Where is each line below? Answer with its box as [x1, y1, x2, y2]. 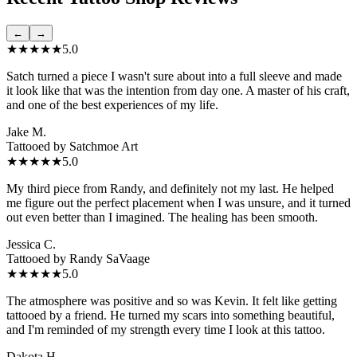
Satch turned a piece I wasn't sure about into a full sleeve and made [6, 69, 342, 83]
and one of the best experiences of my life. [6, 97, 218, 112]
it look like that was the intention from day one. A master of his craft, [6, 83, 350, 97]
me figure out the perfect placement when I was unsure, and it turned [6, 195, 351, 210]
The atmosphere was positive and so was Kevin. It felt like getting [6, 293, 337, 308]
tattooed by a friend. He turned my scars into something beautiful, [6, 308, 335, 322]
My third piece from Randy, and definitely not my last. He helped [6, 181, 334, 195]
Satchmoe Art [69, 139, 138, 153]
